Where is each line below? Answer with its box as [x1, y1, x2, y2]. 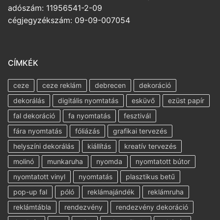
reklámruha [148, 188, 184, 196]
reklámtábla [13, 203, 51, 212]
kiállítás [87, 142, 111, 151]
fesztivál [124, 111, 151, 120]
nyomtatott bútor [136, 157, 190, 166]
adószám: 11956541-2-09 [8, 3, 102, 13]
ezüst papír [168, 96, 204, 105]
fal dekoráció [13, 111, 55, 120]
